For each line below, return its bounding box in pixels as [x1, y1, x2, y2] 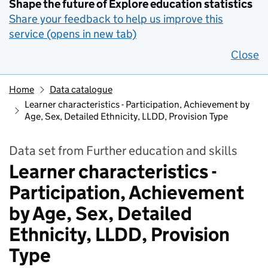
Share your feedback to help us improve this [9, 12, 223, 26]
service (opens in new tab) [9, 27, 136, 41]
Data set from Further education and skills [9, 143, 237, 159]
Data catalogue [49, 84, 112, 95]
